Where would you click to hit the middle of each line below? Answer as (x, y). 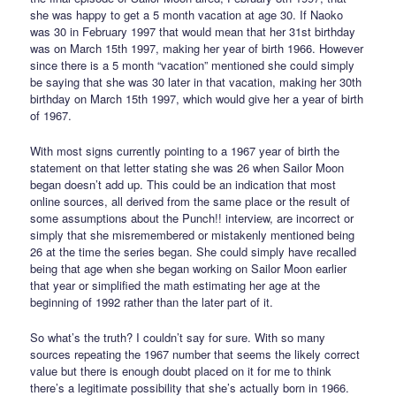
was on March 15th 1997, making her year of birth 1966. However (197, 48)
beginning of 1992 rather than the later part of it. (152, 301)
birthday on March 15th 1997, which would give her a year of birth (197, 98)
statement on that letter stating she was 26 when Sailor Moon (187, 167)
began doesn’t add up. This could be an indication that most (183, 184)
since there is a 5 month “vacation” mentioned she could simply (193, 65)
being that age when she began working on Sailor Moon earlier (189, 268)
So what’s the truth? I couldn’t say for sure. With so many (178, 337)
